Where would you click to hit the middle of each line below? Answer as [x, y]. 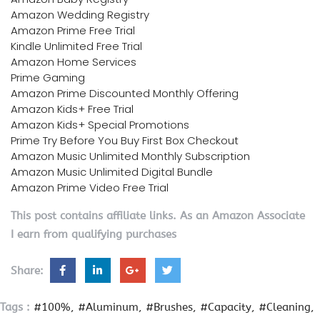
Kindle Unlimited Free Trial [76, 46]
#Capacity [226, 307]
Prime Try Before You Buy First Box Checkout [125, 141]
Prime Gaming [48, 78]
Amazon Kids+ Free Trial [72, 109]
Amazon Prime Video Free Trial [90, 188]
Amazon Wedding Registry [80, 15]
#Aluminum [108, 307]
